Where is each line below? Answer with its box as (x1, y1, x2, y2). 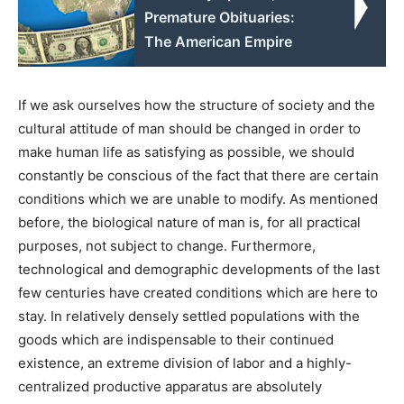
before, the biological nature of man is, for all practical (18, 213, 361, 231)
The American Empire (144, 32, 293, 50)
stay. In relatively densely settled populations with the (18, 307, 360, 325)
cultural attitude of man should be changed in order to (18, 119, 361, 137)
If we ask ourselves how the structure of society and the (18, 96, 375, 114)
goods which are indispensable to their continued (18, 330, 334, 348)
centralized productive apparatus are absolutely (18, 377, 322, 395)
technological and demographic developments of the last (18, 260, 380, 278)
